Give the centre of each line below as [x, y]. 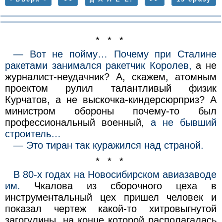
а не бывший [184, 122]
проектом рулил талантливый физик [111, 88]
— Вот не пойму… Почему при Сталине [115, 54]
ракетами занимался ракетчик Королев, [98, 65]
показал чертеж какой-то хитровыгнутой [111, 209]
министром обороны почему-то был [111, 111]
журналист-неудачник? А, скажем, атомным [111, 77]
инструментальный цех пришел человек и [111, 197]
